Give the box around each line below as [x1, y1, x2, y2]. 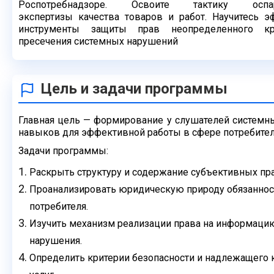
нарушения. [29, 235, 82, 246]
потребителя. [29, 201, 88, 212]
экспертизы [18, 11, 79, 23]
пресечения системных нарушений [18, 35, 178, 47]
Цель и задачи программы [41, 80, 228, 97]
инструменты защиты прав [18, 23, 171, 35]
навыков [18, 127, 62, 138]
